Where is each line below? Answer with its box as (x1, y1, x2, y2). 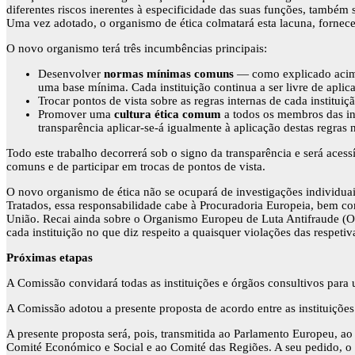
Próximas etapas (6, 251, 93, 265)
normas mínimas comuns (104, 67, 234, 81)
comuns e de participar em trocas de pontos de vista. (6, 160, 265, 174)
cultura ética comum (114, 108, 221, 121)
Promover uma (38, 108, 114, 121)
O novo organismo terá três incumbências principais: (6, 42, 267, 55)
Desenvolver (38, 67, 104, 81)
